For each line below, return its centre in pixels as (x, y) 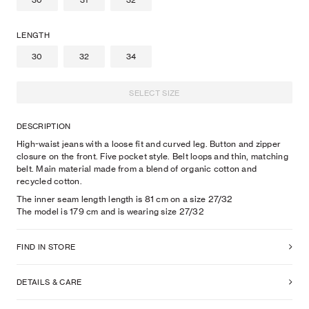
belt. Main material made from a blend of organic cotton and (137, 169)
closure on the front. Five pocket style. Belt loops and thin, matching (152, 156)
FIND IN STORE (46, 247)
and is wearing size (139, 211)
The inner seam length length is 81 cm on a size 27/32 (125, 199)
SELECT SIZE (154, 93)
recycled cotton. (49, 181)
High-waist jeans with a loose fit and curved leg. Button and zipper (149, 144)
